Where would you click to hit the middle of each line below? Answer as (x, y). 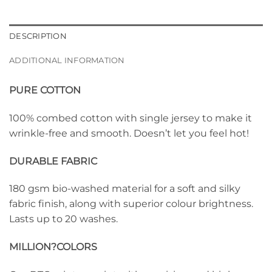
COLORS (77, 247)
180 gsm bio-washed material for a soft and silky (125, 189)
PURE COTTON (45, 90)
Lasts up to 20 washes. (63, 219)
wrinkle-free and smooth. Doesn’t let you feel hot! (129, 133)
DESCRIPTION (38, 36)
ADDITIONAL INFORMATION (67, 61)
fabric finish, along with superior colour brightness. (131, 204)
